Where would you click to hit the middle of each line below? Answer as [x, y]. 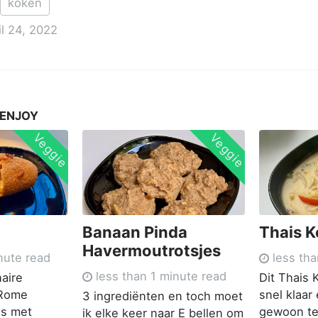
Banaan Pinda [135, 232]
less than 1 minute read [160, 276]
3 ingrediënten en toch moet [163, 296]
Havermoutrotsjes [152, 250]
